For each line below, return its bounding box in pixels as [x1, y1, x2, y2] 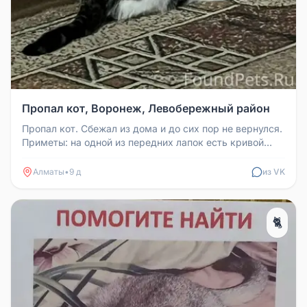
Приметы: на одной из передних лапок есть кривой [22, 136, 264, 148]
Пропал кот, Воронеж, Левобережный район [22, 101, 270, 115]
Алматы [33, 167, 64, 177]
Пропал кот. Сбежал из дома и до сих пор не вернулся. [22, 123, 282, 134]
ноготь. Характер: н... [22, 150, 123, 162]
